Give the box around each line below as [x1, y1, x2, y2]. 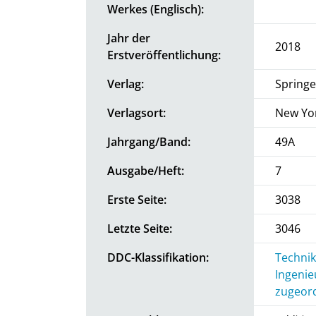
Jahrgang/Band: [107, 133, 190, 150]
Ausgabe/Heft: [107, 162, 184, 178]
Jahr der [107, 30, 150, 46]
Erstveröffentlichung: [107, 47, 221, 63]
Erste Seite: [107, 191, 166, 207]
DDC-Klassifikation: [107, 249, 209, 265]
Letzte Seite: [107, 220, 172, 236]
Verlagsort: [107, 104, 166, 121]
